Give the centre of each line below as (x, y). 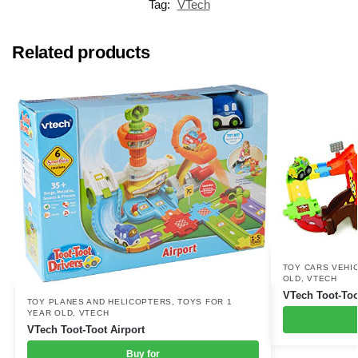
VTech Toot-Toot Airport (86, 329)
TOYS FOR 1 (205, 301)
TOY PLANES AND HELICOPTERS (99, 301)
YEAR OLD (50, 312)
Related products (81, 52)
